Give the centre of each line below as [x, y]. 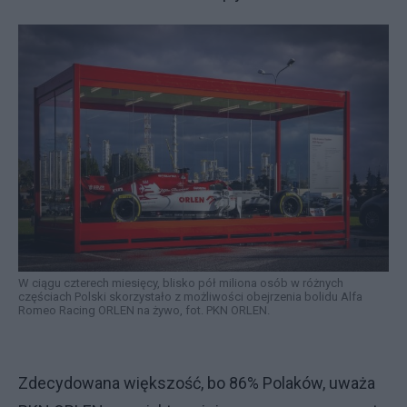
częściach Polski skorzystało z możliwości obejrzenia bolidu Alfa [190, 296]
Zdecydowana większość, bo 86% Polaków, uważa [197, 382]
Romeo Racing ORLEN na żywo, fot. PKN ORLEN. [144, 310]
